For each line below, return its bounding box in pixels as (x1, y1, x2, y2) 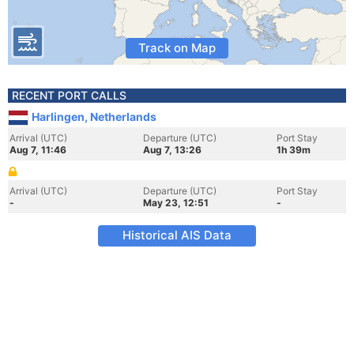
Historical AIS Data (122, 228, 232, 243)
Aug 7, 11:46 (9, 144, 66, 156)
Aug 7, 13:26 (143, 144, 201, 156)
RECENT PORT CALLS (12, 88, 126, 102)
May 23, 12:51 (143, 197, 209, 209)
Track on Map (138, 40, 216, 55)
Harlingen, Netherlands (32, 110, 156, 123)
